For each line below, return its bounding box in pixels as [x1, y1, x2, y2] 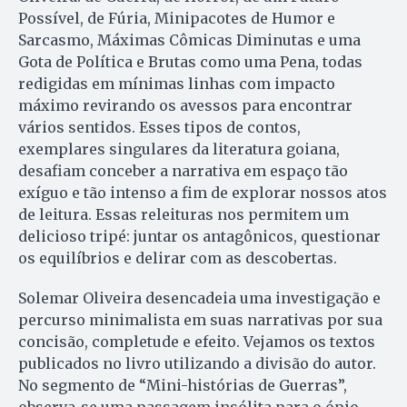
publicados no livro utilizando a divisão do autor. [18, 353, 376, 372]
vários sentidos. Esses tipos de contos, [18, 117, 301, 136]
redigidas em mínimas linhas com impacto [18, 74, 335, 93]
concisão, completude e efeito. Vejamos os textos [18, 332, 375, 351]
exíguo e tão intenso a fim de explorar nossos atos [18, 183, 387, 202]
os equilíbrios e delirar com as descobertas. [18, 248, 337, 267]
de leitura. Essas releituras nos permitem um [18, 204, 349, 223]
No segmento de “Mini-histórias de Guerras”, [18, 375, 347, 394]
